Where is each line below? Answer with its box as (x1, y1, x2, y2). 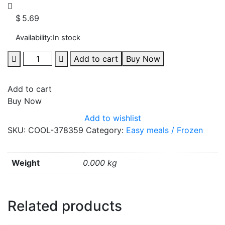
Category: (86, 125, 126, 135)
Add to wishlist (84, 113, 141, 123)
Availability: (16, 33, 53, 42)
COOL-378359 (28, 125, 83, 135)
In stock (53, 33, 80, 42)
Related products (8, 197, 122, 214)
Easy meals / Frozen (126, 125, 203, 135)
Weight (12, 157, 40, 168)
